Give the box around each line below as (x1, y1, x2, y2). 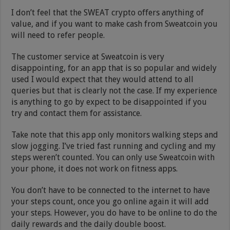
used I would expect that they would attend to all (11, 74, 194, 84)
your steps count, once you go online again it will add (11, 196, 209, 206)
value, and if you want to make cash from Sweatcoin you (11, 18, 218, 29)
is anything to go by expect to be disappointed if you (11, 97, 207, 107)
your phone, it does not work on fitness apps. (11, 163, 178, 174)
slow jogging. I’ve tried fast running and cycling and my (11, 141, 216, 151)
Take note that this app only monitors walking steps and (11, 129, 219, 140)
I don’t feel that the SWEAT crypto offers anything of (11, 7, 204, 17)
